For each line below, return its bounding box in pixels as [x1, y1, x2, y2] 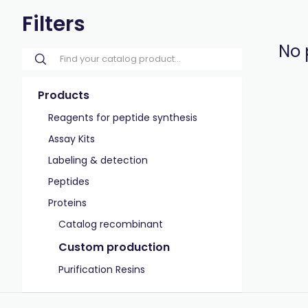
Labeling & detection [48, 153, 148, 167]
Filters [22, 10, 85, 38]
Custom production [58, 239, 170, 255]
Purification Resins [58, 263, 145, 276]
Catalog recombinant [58, 217, 163, 231]
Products [38, 87, 89, 103]
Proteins [48, 196, 87, 210]
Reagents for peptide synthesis [48, 111, 197, 124]
